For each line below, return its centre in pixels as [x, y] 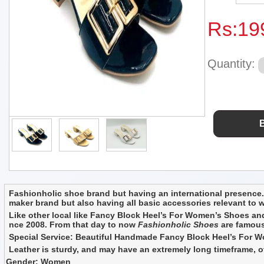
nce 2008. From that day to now [72, 224]
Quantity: [231, 64]
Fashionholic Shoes [177, 224]
